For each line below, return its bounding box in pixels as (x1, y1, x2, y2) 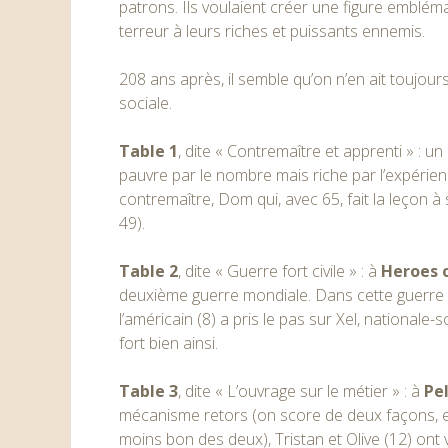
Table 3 (119, 380, 179, 402)
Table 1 (119, 140, 179, 162)
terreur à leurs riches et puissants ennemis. (119, 20, 426, 42)
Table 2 (119, 260, 179, 282)
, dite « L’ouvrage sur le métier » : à (178, 380, 425, 402)
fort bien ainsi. (119, 332, 219, 354)
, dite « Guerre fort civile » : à (178, 260, 382, 282)
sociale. (119, 92, 173, 114)
